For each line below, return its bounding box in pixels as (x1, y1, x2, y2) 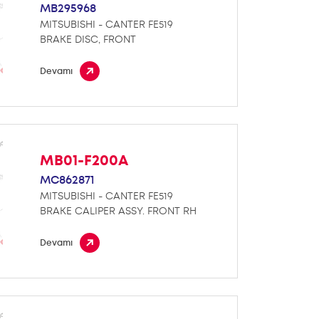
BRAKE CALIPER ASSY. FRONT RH (40, 204, 197, 217)
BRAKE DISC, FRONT (40, 33, 137, 46)
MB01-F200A (40, 150, 129, 170)
